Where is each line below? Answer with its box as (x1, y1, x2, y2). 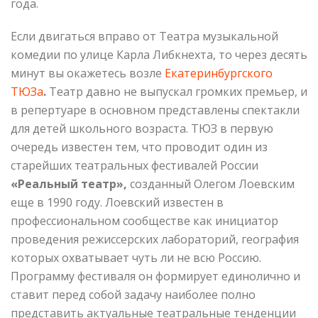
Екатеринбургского (165, 65, 273, 82)
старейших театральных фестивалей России (11, 158, 258, 174)
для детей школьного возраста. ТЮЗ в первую (11, 121, 273, 137)
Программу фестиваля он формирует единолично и (11, 268, 300, 285)
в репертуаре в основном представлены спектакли (11, 102, 300, 119)
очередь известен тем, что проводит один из (11, 139, 268, 155)
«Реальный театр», (11, 176, 127, 192)
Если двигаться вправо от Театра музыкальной (11, 28, 278, 45)
